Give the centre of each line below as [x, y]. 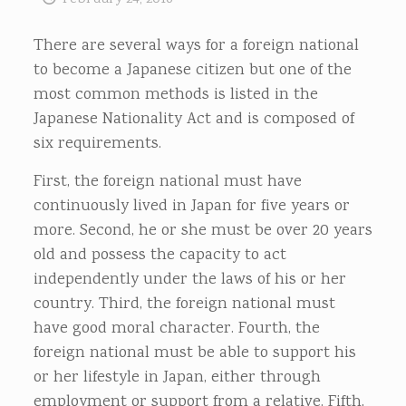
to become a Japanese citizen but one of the [192, 71]
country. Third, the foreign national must [184, 304]
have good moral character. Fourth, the [176, 329]
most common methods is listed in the [175, 95]
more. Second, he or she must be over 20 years [203, 231]
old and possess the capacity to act [159, 256]
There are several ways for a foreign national [196, 46]
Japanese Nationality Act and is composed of [193, 120]
